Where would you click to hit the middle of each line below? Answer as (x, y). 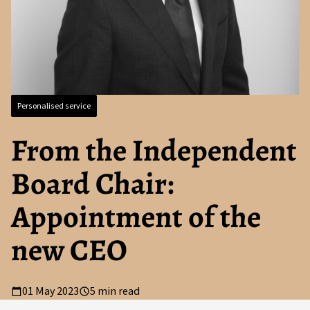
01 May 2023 (51, 291)
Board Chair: (92, 183)
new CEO (69, 249)
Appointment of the (136, 216)
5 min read (115, 291)
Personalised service (54, 106)
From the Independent (154, 150)
